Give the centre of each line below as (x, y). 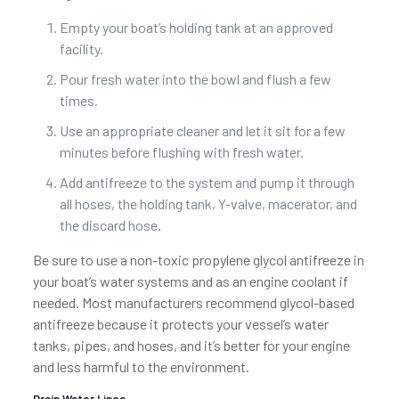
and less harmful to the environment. (141, 366)
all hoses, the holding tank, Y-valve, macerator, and (208, 204)
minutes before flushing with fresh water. (181, 152)
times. (78, 100)
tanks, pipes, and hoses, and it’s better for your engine (191, 345)
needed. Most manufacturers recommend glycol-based (193, 302)
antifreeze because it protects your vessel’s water (180, 324)
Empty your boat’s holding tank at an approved (196, 27)
